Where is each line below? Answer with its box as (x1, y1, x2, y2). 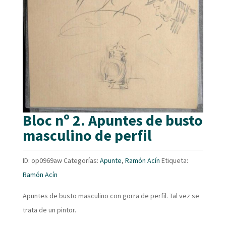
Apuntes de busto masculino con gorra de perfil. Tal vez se (22, 191, 199, 201)
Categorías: (63, 156, 100, 165)
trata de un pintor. (22, 205, 76, 215)
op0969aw (31, 156, 62, 165)
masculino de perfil (22, 126, 152, 145)
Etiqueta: (161, 156, 188, 165)
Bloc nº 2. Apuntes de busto (22, 110, 203, 130)
